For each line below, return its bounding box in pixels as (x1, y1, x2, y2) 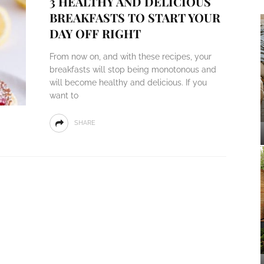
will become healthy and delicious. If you (49, 78, 207, 87)
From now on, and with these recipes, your (49, 52, 212, 61)
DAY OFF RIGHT (49, 25, 141, 41)
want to (49, 91, 78, 100)
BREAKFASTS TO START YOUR (49, 9, 220, 25)
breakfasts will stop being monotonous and (49, 65, 216, 74)
